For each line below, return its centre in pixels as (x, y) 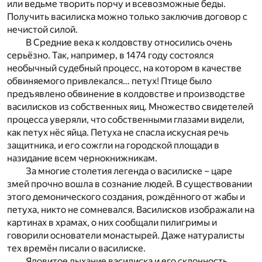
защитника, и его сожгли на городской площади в (113, 146)
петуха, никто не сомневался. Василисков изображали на (131, 210)
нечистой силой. (42, 30)
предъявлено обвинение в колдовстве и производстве (126, 94)
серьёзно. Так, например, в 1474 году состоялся (110, 56)
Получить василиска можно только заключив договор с (127, 17)
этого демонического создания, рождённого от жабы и (126, 197)
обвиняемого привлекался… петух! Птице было (109, 81)
